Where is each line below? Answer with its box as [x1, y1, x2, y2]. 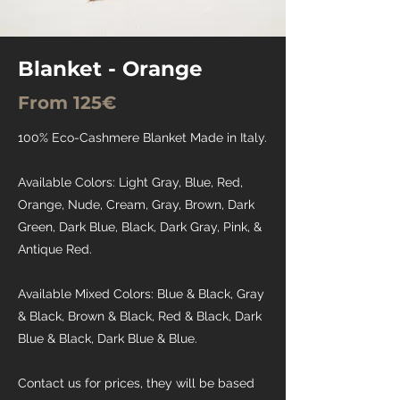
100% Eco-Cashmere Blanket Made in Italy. [18, 130, 267, 145]
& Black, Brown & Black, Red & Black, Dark [18, 309, 262, 323]
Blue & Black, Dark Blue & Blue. [18, 331, 197, 346]
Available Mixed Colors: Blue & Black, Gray [18, 287, 264, 301]
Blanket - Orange [18, 56, 203, 81]
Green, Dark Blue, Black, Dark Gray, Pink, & [18, 220, 262, 234]
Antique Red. [18, 242, 92, 256]
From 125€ [18, 92, 116, 113]
